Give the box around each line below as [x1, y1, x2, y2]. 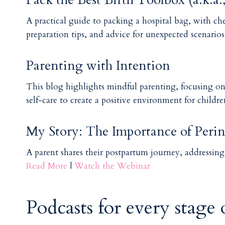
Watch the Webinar [74, 160, 151, 172]
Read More [26, 160, 68, 172]
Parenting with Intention [26, 56, 171, 74]
